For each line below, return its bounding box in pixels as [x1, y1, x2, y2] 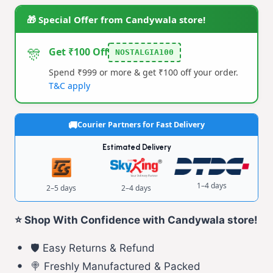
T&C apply [49, 79, 90, 91]
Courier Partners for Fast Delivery [77, 119, 205, 130]
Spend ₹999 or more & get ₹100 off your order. [49, 66, 238, 78]
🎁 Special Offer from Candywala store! [27, 13, 205, 26]
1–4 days [196, 180, 227, 191]
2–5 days [46, 182, 77, 193]
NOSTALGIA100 [115, 47, 174, 57]
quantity [15, 119, 54, 132]
